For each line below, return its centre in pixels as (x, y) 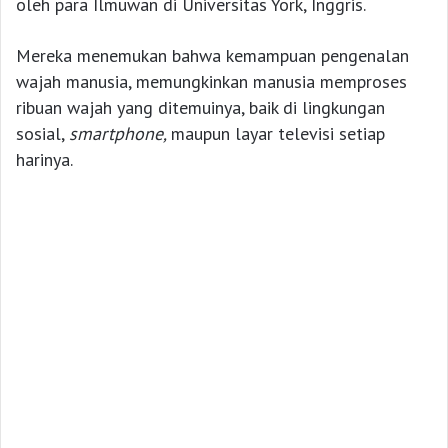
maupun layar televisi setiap (278, 133)
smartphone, (120, 133)
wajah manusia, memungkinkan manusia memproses (211, 81)
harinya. (44, 159)
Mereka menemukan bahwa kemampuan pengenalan (212, 55)
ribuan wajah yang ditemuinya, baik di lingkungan (200, 107)
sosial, (42, 133)
